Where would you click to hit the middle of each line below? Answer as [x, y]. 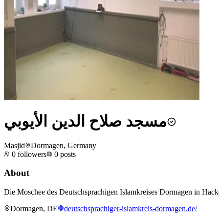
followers [31, 154]
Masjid [14, 145]
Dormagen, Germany [64, 145]
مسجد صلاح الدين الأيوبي [85, 121]
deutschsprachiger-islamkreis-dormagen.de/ [131, 209]
